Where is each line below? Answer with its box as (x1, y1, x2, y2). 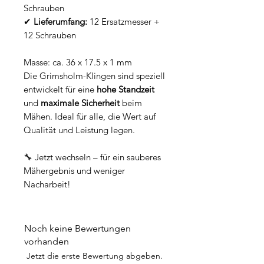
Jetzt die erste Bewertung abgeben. (26, 250, 163, 262)
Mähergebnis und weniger (24, 165, 125, 177)
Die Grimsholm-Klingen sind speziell (24, 70, 165, 82)
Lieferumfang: (34, 16, 87, 28)
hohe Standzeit (97, 84, 154, 95)
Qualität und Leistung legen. (24, 124, 135, 136)
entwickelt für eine (24, 84, 97, 95)
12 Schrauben (24, 29, 76, 41)
